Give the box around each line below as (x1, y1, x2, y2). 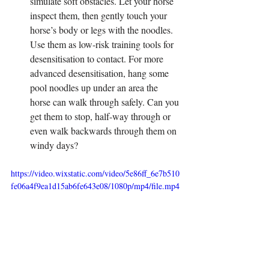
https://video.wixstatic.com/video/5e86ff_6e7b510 (11, 168, 180, 179)
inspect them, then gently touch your (30, 9, 169, 22)
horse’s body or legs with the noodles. (30, 23, 175, 36)
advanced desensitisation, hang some (30, 67, 171, 79)
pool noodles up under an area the (30, 81, 160, 94)
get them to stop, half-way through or (30, 110, 173, 122)
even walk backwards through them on (30, 124, 179, 137)
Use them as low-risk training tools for (30, 38, 176, 50)
